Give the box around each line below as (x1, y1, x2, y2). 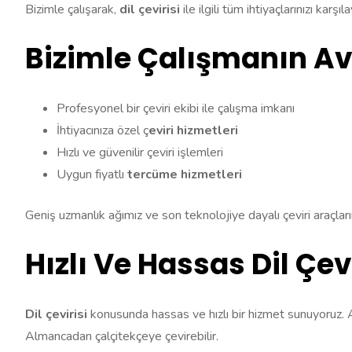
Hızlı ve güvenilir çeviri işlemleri (57, 143, 223, 161)
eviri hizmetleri (148, 121, 238, 139)
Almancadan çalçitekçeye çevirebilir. (25, 327, 218, 345)
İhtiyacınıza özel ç (57, 121, 148, 139)
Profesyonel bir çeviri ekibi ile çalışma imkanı (57, 99, 295, 117)
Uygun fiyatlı (57, 165, 127, 183)
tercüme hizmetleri (127, 165, 242, 183)
